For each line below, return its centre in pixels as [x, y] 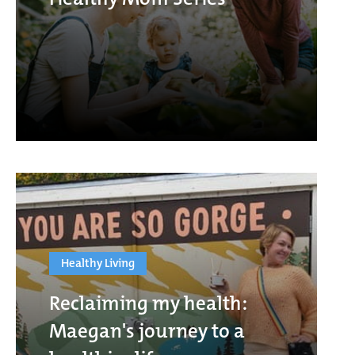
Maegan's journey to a [147, 330]
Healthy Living [98, 263]
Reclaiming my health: [148, 303]
